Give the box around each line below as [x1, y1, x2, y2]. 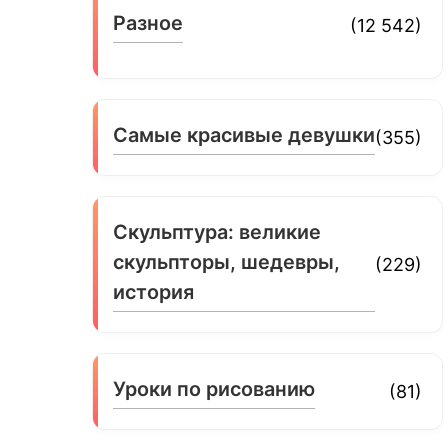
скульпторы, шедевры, [113, 249, 341, 274]
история [113, 279, 195, 304]
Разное [113, 10, 184, 35]
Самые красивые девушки [113, 122, 376, 147]
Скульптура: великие [113, 219, 322, 244]
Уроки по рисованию [113, 376, 316, 401]
